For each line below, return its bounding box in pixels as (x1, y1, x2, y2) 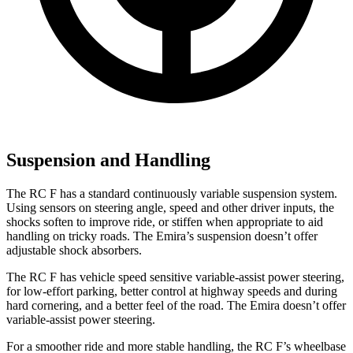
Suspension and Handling (6, 150, 210, 171)
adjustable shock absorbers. (6, 243, 142, 258)
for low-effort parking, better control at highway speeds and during (6, 284, 337, 299)
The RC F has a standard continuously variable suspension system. (6, 187, 337, 201)
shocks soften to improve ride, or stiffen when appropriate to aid (6, 215, 323, 229)
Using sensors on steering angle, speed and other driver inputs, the (6, 201, 334, 215)
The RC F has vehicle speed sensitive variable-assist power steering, (6, 270, 344, 284)
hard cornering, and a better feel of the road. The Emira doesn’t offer (6, 299, 346, 313)
